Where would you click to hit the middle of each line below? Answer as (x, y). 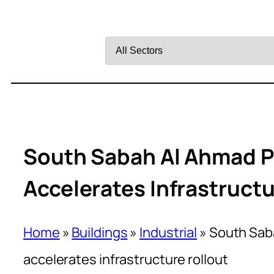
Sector (126, 76)
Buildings (100, 232)
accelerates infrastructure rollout (126, 259)
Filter (120, 23)
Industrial (168, 232)
